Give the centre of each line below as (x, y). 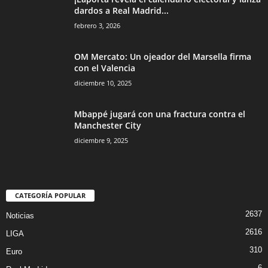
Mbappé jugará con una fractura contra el (160, 114)
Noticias (20, 216)
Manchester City (108, 126)
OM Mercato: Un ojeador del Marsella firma (163, 57)
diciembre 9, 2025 (101, 141)
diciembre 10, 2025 (103, 83)
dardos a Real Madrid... (121, 11)
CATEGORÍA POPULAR (50, 196)
